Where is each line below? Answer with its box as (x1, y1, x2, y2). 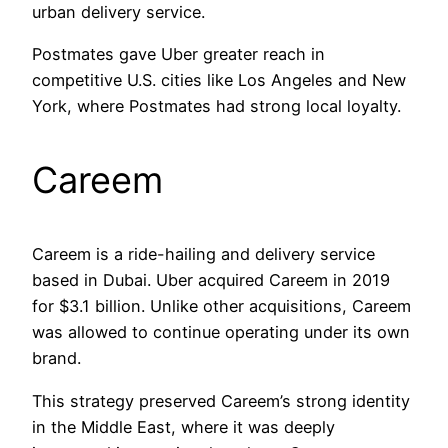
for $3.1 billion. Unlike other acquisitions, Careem (32, 296, 411, 317)
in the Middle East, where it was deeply (32, 416, 335, 437)
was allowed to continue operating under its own (32, 322, 410, 343)
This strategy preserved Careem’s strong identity (32, 390, 410, 411)
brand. (32, 348, 81, 369)
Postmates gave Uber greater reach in (32, 44, 325, 65)
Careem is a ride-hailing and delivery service (32, 244, 375, 265)
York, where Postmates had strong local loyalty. (32, 96, 401, 117)
